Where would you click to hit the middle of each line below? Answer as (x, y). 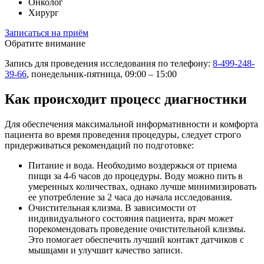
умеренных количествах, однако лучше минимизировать (142, 187)
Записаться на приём (47, 33)
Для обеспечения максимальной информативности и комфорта (131, 124)
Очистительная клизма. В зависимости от (112, 208)
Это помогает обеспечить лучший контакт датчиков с (136, 240)
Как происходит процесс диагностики (126, 99)
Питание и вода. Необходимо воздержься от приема (133, 166)
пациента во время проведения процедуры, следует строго (123, 135)
